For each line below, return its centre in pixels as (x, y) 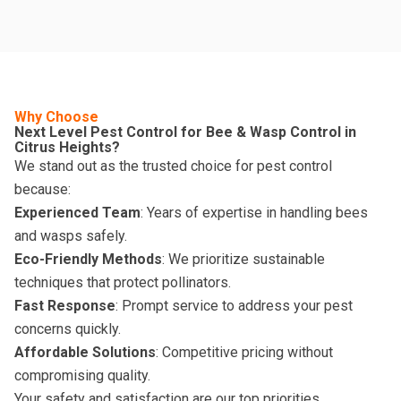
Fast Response (65, 306)
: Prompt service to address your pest (234, 306)
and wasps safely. (71, 236)
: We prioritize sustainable (243, 260)
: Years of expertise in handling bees (254, 213)
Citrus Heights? (67, 148)
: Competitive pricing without (244, 353)
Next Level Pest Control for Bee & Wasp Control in (185, 132)
